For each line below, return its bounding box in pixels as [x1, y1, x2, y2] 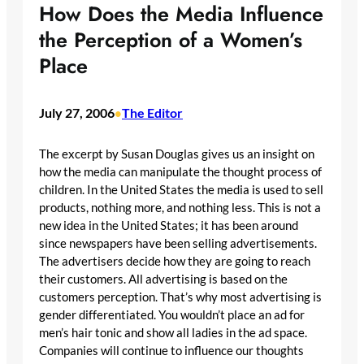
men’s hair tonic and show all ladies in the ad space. [39, 325, 307, 340]
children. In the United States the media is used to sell [39, 182, 323, 197]
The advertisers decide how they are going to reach [39, 253, 310, 268]
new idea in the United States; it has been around [39, 218, 298, 232]
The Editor [122, 104, 183, 120]
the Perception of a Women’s [39, 24, 302, 54]
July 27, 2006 [39, 104, 115, 120]
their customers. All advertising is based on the [39, 271, 288, 286]
